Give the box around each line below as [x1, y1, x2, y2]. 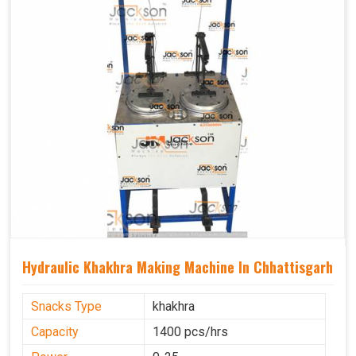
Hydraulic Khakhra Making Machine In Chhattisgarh [22, 257, 333, 277]
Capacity [31, 324, 79, 340]
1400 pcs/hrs [153, 324, 228, 340]
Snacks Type [31, 299, 102, 315]
